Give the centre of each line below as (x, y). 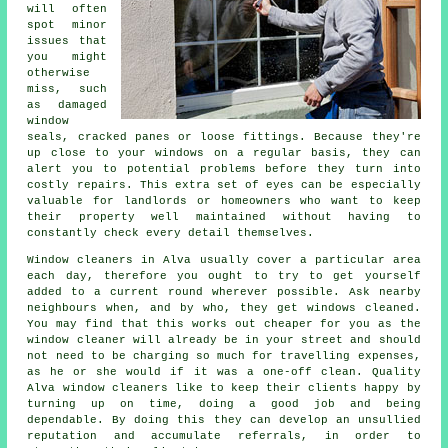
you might (67, 56)
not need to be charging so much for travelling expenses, (224, 355)
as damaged (67, 104)
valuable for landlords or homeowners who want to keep (224, 200)
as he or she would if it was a (145, 371)
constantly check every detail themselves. (171, 232)
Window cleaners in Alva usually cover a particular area (224, 259)
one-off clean (309, 371)
